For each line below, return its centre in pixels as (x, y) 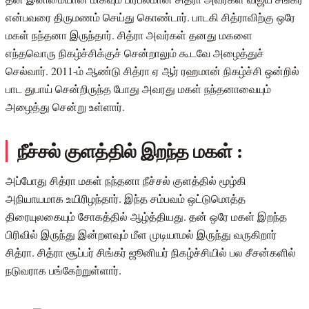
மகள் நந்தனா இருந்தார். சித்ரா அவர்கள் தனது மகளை (129, 34)
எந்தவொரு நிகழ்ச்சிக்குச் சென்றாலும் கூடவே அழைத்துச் (135, 52)
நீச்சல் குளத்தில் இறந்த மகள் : (130, 150)
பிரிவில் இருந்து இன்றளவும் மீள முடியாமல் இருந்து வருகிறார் (141, 234)
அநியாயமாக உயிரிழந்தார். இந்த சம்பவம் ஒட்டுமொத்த (126, 198)
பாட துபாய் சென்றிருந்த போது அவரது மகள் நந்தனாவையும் (138, 88)
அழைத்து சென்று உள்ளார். (65, 106)
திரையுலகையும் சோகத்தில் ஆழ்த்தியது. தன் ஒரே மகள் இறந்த (146, 216)
